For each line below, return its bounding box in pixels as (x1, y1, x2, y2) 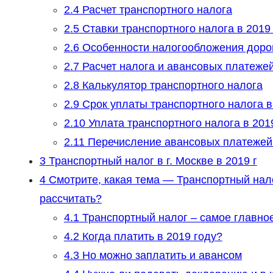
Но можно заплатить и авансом (79, 249, 242, 262)
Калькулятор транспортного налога (79, 79, 263, 92)
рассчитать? (39, 193, 102, 205)
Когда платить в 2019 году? (79, 230, 222, 243)
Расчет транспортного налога (79, 4, 232, 16)
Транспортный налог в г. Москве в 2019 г (45, 155, 257, 168)
